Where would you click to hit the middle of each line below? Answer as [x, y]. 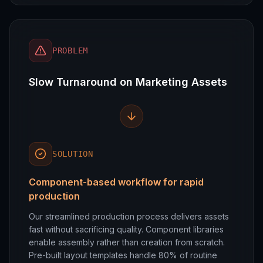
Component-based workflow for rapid [116, 182]
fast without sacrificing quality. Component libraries [126, 229]
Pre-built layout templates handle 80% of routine [123, 255]
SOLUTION [73, 154]
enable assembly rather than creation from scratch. [127, 242]
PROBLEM [70, 50]
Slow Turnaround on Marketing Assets [128, 82]
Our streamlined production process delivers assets [129, 216]
